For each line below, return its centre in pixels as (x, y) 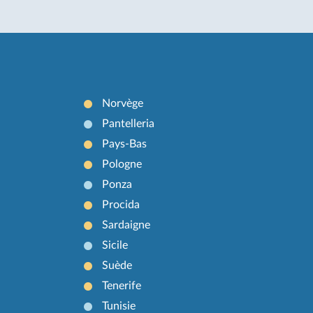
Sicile (115, 245)
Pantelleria (129, 123)
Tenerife (122, 285)
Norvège (123, 103)
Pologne (122, 164)
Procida (121, 204)
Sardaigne (126, 225)
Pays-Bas (125, 144)
